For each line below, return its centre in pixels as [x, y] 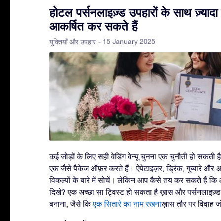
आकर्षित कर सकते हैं [93, 26]
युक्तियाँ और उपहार [73, 42]
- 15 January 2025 [127, 41]
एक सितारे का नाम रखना [127, 203]
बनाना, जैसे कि [71, 203]
